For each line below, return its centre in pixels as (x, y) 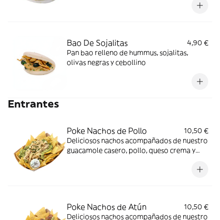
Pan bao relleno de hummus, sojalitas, (127, 53)
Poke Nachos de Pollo (107, 131)
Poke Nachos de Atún (107, 207)
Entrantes (33, 104)
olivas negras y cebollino (106, 62)
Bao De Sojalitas (97, 43)
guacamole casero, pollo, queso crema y (131, 150)
